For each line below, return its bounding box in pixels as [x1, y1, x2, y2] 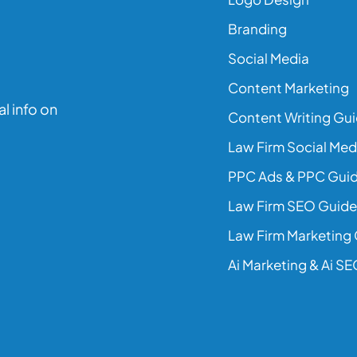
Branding [228, 20, 287, 37]
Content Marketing [228, 79, 349, 96]
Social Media [228, 49, 309, 67]
